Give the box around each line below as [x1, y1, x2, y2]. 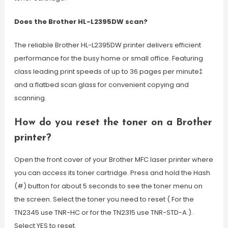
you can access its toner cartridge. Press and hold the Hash [14, 168, 210, 178]
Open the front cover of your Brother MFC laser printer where [14, 155, 213, 164]
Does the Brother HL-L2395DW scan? [14, 17, 148, 26]
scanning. [14, 93, 46, 103]
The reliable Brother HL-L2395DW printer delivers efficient [14, 40, 201, 50]
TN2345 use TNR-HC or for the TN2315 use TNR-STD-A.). [14, 208, 193, 217]
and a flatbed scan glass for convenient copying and [14, 80, 189, 90]
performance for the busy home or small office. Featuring [14, 53, 203, 63]
